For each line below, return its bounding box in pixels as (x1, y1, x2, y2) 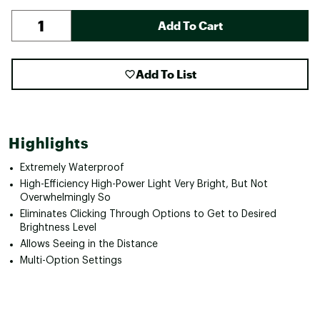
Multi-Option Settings (20, 255, 122, 266)
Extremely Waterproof (20, 162, 124, 173)
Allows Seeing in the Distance (20, 239, 158, 249)
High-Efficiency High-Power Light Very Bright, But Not (20, 179, 268, 189)
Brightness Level (20, 222, 96, 233)
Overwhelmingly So (20, 192, 111, 203)
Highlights (9, 134, 89, 151)
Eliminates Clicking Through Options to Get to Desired (20, 209, 276, 219)
